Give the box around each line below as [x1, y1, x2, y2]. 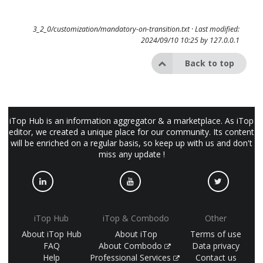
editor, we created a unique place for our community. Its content [9, 126, 254, 137]
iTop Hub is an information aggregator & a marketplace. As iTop [9, 115, 254, 126]
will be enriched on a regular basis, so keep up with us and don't [11, 137, 252, 149]
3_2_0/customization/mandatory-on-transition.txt [32, 23, 190, 34]
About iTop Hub [21, 228, 82, 240]
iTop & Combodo [103, 213, 169, 224]
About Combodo [98, 240, 164, 251]
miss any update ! [98, 149, 165, 160]
